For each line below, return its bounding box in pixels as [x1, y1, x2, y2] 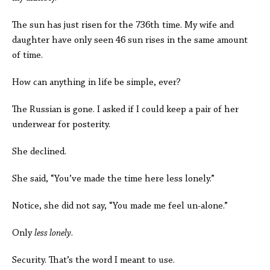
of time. [12, 51, 45, 60]
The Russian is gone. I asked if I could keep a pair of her [12, 105, 239, 115]
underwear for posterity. [12, 120, 110, 130]
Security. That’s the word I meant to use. [12, 256, 175, 265]
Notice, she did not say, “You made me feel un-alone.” [12, 201, 228, 211]
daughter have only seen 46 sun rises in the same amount [12, 36, 248, 45]
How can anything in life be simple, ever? [12, 78, 181, 87]
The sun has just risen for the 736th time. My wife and [12, 20, 234, 30]
